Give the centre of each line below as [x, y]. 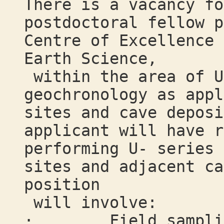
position [62, 184]
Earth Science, [90, 58]
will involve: [90, 202]
